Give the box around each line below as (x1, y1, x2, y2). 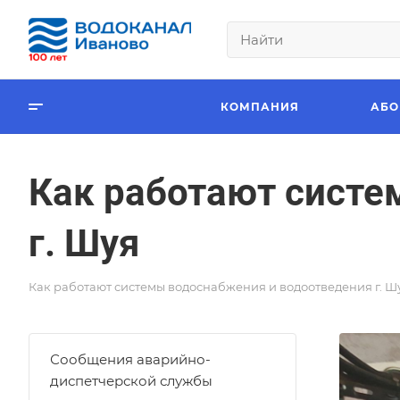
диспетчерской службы (50, 372, 212, 389)
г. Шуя (29, 221, 139, 265)
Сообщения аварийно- (50, 351, 211, 368)
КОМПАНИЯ (221, 99, 299, 113)
